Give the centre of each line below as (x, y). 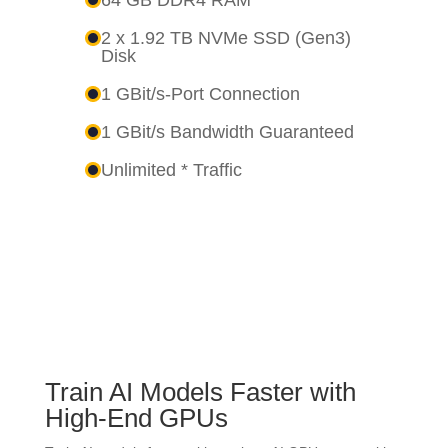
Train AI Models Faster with (200, 391)
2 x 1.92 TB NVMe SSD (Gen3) (225, 37)
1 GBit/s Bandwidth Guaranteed (227, 131)
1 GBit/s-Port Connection (200, 93)
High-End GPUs (136, 417)
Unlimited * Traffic (171, 169)
